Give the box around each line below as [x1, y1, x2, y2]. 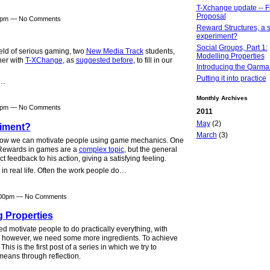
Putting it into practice [196, 74, 266, 83]
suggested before [75, 56, 133, 65]
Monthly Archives [196, 94, 248, 101]
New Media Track [86, 47, 143, 56]
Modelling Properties [196, 51, 265, 60]
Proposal [196, 11, 226, 20]
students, [143, 47, 175, 56]
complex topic [78, 145, 124, 154]
